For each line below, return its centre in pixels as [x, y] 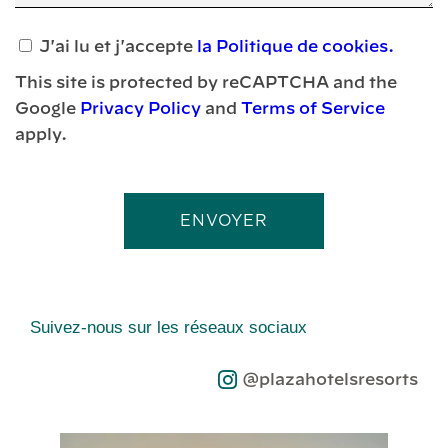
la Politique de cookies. [295, 47]
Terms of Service [313, 109]
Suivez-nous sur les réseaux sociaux [168, 328]
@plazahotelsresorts [330, 380]
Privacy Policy [140, 109]
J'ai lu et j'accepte [118, 47]
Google [47, 109]
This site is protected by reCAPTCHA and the [206, 83]
